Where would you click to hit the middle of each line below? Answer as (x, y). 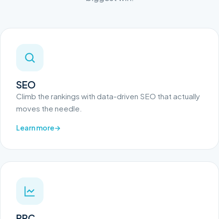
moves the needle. (49, 109)
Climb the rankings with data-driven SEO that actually (108, 96)
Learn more (35, 128)
